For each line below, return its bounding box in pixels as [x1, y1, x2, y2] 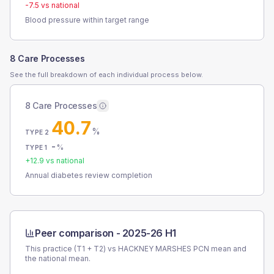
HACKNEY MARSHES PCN [118, 244, 209, 253]
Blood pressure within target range [25, 15, 149, 24]
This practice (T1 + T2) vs [25, 244, 118, 253]
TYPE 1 [25, 144, 48, 151]
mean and [209, 244, 246, 253]
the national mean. [25, 254, 91, 263]
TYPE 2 [25, 128, 50, 136]
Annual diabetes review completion [25, 171, 152, 180]
